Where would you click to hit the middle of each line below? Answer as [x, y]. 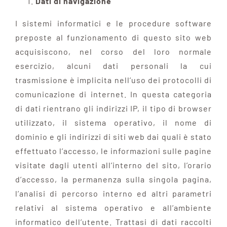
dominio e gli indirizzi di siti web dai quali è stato [113, 136]
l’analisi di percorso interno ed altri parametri [113, 193]
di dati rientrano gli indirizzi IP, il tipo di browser [113, 108]
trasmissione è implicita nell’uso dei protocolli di [113, 80]
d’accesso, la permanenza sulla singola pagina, [113, 179]
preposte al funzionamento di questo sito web [113, 37]
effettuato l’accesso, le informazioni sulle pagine [113, 150]
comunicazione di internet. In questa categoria [113, 94]
